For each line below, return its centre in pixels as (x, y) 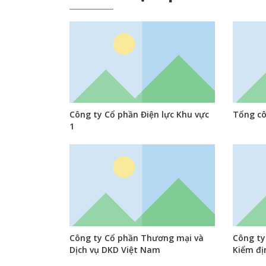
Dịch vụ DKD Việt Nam (115, 250)
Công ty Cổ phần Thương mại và (137, 238)
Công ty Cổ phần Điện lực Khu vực (139, 115)
